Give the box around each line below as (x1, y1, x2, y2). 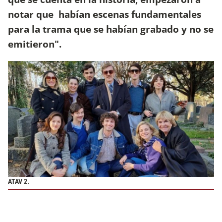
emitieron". (8, 37, 61, 51)
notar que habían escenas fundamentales (8, 7, 201, 21)
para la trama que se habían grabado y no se (8, 22, 214, 36)
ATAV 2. (8, 177, 29, 186)
